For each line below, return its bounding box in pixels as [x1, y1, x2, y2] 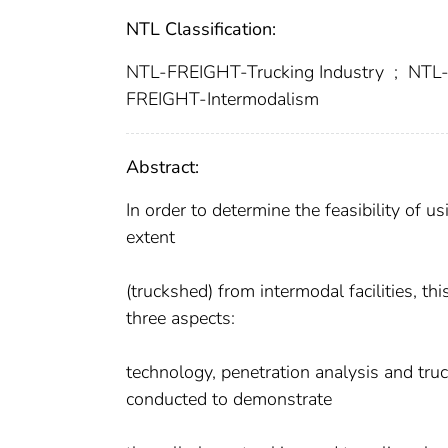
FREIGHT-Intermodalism [126, 86, 319, 111]
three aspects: [126, 305, 235, 330]
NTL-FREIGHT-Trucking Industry [126, 59, 389, 84]
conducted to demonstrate [126, 386, 332, 411]
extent [126, 224, 175, 249]
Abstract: [126, 154, 199, 179]
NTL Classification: [126, 16, 276, 41]
